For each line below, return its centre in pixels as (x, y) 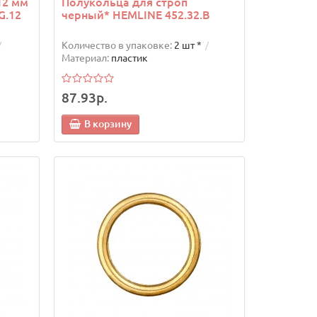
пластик (129, 58)
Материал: (85, 58)
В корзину (108, 124)
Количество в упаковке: (116, 45)
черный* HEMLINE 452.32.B (136, 15)
